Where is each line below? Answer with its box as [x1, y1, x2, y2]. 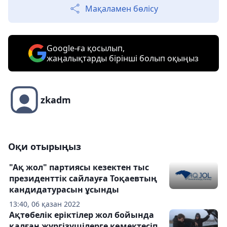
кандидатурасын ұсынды [9, 184, 119, 196]
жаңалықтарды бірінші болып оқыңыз [47, 53, 199, 64]
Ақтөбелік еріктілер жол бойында [9, 209, 154, 221]
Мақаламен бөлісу [85, 3, 158, 15]
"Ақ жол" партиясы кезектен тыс [9, 162, 149, 173]
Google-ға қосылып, [47, 43, 125, 54]
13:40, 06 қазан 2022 [9, 199, 80, 209]
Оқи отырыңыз [8, 140, 81, 153]
